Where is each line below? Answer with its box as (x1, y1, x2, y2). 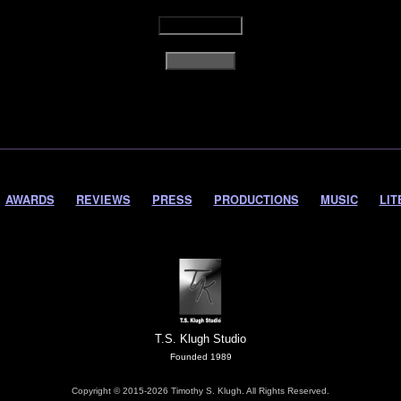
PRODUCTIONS (213, 192, 299, 208)
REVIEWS (75, 192, 131, 208)
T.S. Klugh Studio (155, 332, 246, 346)
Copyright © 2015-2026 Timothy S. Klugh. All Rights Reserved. (72, 386, 329, 396)
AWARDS (4, 192, 55, 208)
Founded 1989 (169, 352, 232, 362)
